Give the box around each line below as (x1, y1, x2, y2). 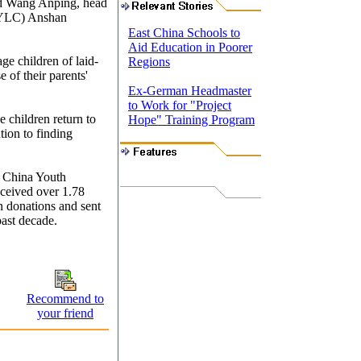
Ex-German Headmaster (128, 84, 251, 98)
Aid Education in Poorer (128, 40, 252, 54)
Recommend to (27, 291, 104, 305)
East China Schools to (128, 26, 240, 39)
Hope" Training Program (128, 113, 255, 127)
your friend (37, 305, 93, 320)
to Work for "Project (128, 98, 231, 112)
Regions (128, 55, 170, 68)
